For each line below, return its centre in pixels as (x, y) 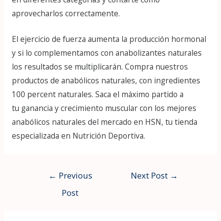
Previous (74, 175)
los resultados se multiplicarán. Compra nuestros (100, 67)
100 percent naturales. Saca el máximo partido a (97, 94)
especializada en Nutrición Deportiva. (78, 136)
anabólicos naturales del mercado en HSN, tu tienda (104, 122)
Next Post (150, 175)
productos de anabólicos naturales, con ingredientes (106, 81)
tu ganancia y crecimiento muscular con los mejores (104, 108)
